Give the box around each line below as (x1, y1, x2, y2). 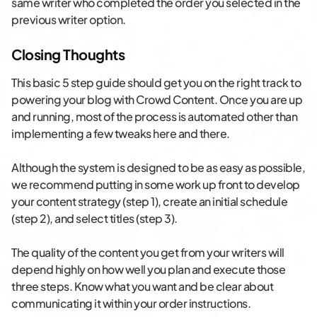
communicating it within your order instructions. (11, 296, 250, 311)
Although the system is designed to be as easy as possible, (11, 160, 305, 175)
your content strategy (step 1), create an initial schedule (11, 194, 287, 209)
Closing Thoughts (11, 45, 125, 64)
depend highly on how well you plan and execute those (11, 262, 285, 277)
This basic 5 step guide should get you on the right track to (11, 75, 301, 91)
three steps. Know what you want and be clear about (11, 279, 273, 294)
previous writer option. (11, 12, 126, 28)
